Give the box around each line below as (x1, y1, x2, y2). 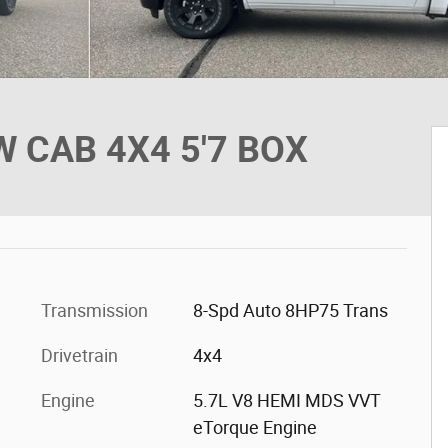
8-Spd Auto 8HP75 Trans (192, 300, 388, 321)
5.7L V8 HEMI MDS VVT (192, 390, 381, 411)
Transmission (41, 300, 148, 321)
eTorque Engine (192, 417, 317, 438)
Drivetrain (41, 345, 118, 366)
